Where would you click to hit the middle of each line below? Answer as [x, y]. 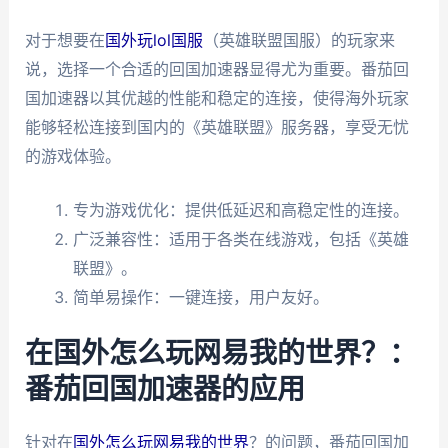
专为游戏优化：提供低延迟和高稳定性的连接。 [240, 210]
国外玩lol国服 [153, 39]
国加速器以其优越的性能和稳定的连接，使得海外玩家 [216, 97]
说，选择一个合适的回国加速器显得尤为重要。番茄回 [216, 68]
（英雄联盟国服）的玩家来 [298, 39]
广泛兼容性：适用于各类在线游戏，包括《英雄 [240, 239]
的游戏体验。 [72, 155]
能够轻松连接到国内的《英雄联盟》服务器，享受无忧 [216, 126]
